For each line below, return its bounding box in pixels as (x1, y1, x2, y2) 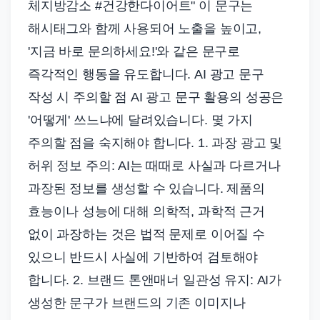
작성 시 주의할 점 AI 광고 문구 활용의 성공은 (28, 89, 284, 104)
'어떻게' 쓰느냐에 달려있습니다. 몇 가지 (28, 112, 253, 127)
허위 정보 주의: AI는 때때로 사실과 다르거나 (28, 158, 281, 173)
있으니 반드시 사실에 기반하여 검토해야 (28, 249, 259, 264)
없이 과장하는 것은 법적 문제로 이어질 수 (28, 226, 265, 241)
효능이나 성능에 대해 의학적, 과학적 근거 (28, 204, 265, 219)
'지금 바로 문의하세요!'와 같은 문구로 (28, 44, 241, 59)
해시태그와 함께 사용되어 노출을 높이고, (28, 21, 262, 36)
